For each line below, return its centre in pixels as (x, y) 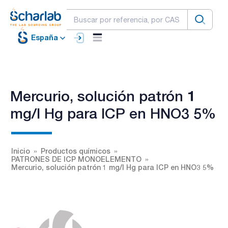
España (45, 38)
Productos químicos (76, 151)
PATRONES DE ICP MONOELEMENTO (76, 159)
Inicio (21, 151)
